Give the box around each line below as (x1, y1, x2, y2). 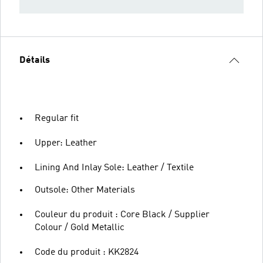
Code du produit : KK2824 (35, 247, 139, 257)
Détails (19, 55, 50, 65)
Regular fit (35, 113, 79, 123)
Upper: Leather (35, 138, 97, 148)
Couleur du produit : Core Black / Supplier (35, 210, 210, 220)
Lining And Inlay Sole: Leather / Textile (35, 163, 194, 173)
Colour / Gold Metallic (35, 222, 124, 232)
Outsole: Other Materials (35, 185, 135, 195)
